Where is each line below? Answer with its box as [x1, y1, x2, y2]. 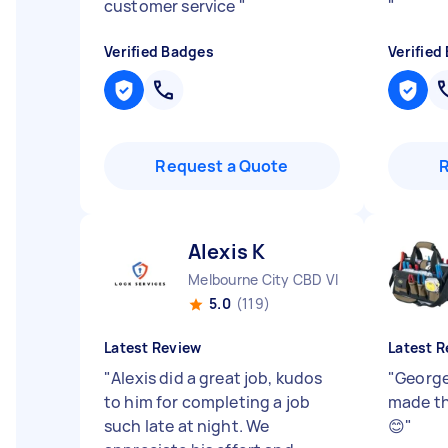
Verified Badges [104, 42, 214, 61]
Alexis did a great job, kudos [111, 367, 323, 389]
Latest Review [104, 338, 202, 357]
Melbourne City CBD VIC [188, 270, 349, 289]
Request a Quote [155, 155, 289, 177]
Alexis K [188, 238, 266, 265]
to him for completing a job [104, 391, 311, 413]
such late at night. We [104, 415, 270, 437]
